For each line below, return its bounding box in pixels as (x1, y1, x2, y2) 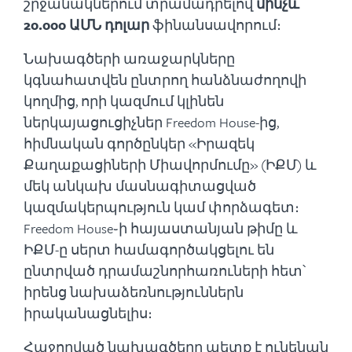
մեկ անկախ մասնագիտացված (24, 176, 256, 196)
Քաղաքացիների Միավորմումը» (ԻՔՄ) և (24, 155, 317, 174)
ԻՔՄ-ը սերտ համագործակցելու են (24, 240, 274, 259)
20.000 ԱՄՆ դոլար (24, 15, 149, 35)
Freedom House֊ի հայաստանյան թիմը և (24, 218, 298, 238)
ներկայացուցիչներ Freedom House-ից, (24, 112, 279, 132)
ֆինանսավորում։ (149, 15, 281, 35)
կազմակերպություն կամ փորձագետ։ (24, 197, 299, 217)
